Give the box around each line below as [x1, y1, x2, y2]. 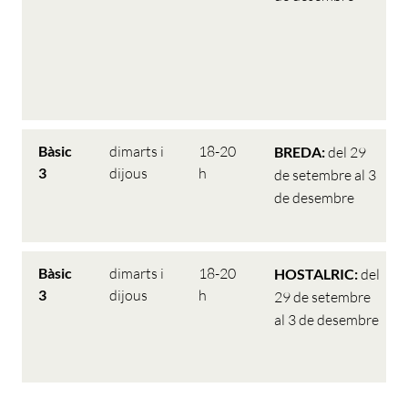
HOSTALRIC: [274, 265, 361, 282]
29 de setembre [274, 288, 371, 306]
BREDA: [274, 143, 328, 160]
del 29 [328, 143, 366, 161]
